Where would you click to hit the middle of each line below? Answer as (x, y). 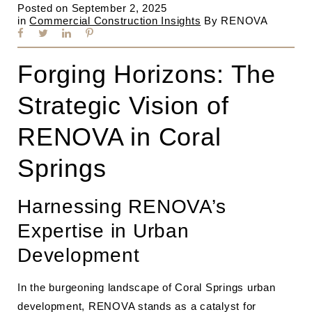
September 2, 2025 (119, 8)
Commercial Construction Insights (115, 21)
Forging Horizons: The (147, 74)
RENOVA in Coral (119, 137)
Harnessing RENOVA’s (122, 206)
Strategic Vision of (123, 106)
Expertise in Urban (103, 231)
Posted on (43, 8)
